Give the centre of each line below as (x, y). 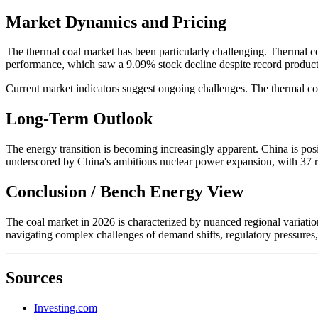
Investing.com (66, 307)
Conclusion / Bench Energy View (125, 192)
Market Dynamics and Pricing (116, 22)
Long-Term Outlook (79, 119)
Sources (34, 277)
